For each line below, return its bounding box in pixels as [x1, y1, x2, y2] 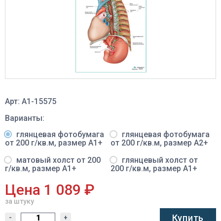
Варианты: [5, 113, 44, 123]
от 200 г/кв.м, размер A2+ [110, 138, 208, 147]
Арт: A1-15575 [5, 96, 56, 106]
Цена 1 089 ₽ [5, 181, 95, 198]
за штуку [5, 197, 34, 205]
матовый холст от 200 [14, 155, 101, 165]
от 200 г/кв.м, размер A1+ [5, 138, 103, 147]
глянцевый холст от [120, 155, 198, 165]
